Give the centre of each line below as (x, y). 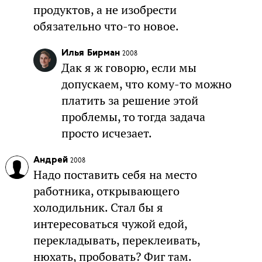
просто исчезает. (106, 133)
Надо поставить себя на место (115, 175)
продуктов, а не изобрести (105, 10)
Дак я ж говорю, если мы (129, 68)
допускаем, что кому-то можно (146, 84)
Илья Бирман (90, 53)
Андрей (50, 160)
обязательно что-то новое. (106, 26)
